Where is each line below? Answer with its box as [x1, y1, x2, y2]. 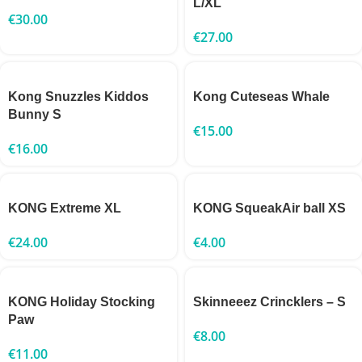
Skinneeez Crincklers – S [193, 294, 346, 309]
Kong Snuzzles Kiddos [8, 89, 149, 103]
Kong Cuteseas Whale [193, 89, 330, 103]
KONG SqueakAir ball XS [193, 200, 346, 215]
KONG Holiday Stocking [8, 294, 155, 309]
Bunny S [8, 107, 61, 121]
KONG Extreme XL [8, 200, 121, 215]
